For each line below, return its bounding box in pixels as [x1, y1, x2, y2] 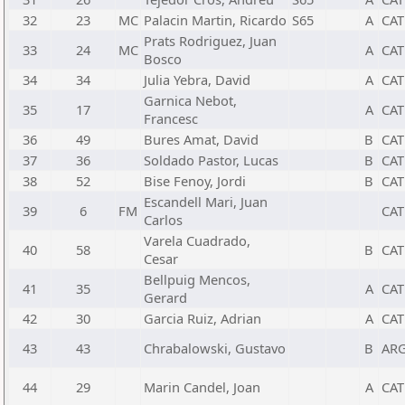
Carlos [144, 211, 183, 229]
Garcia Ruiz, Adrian [144, 309, 261, 327]
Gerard [144, 288, 187, 306]
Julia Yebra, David [144, 71, 250, 89]
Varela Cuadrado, [144, 231, 250, 250]
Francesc [144, 109, 198, 127]
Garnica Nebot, [144, 91, 237, 109]
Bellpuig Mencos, [144, 270, 250, 288]
